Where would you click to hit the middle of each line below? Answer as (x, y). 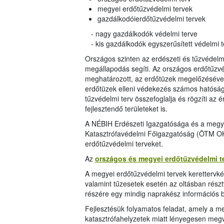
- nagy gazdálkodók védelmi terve (141, 34)
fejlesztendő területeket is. (126, 109)
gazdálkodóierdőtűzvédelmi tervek (151, 19)
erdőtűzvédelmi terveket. (124, 144)
